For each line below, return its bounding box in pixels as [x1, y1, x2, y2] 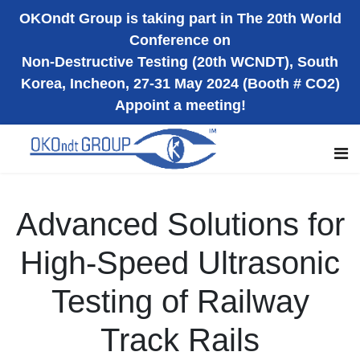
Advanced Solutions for [15, 207, 345, 242]
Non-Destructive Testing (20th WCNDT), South [22, 54, 338, 70]
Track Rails [100, 322, 260, 358]
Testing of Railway [51, 284, 309, 319]
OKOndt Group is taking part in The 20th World [18, 10, 342, 27]
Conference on [129, 32, 231, 48]
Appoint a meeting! [114, 97, 246, 113]
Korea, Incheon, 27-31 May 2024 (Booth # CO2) [20, 76, 340, 92]
